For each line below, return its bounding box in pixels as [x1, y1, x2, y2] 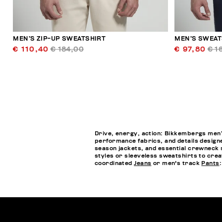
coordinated [94, 161, 134, 166]
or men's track [151, 161, 202, 166]
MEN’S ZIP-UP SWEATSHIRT [13, 36, 106, 43]
